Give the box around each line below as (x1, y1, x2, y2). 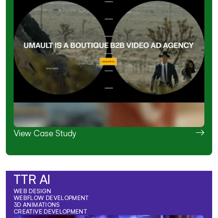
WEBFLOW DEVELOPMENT (14, 194, 89, 202)
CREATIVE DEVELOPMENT (14, 208, 88, 216)
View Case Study (14, 127, 76, 139)
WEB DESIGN (14, 187, 52, 195)
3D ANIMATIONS (14, 201, 60, 209)
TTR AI (14, 171, 51, 187)
